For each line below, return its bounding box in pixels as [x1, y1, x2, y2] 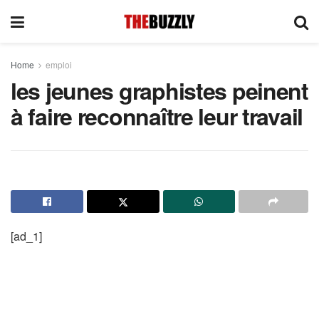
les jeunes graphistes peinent [11, 74, 308, 107]
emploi [46, 58, 72, 70]
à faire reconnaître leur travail [11, 100, 303, 132]
